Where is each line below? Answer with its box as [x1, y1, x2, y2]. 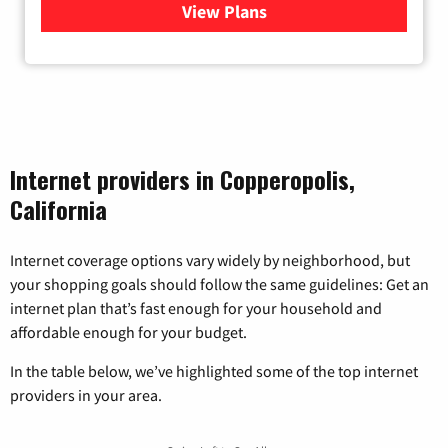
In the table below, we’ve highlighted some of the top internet [10, 360, 418, 381]
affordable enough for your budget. [10, 321, 247, 342]
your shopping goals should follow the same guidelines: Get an [10, 273, 429, 294]
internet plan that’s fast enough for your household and [10, 297, 382, 318]
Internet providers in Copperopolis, [10, 160, 355, 197]
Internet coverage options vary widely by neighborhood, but [10, 249, 410, 270]
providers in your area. [10, 384, 162, 405]
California [10, 190, 107, 227]
